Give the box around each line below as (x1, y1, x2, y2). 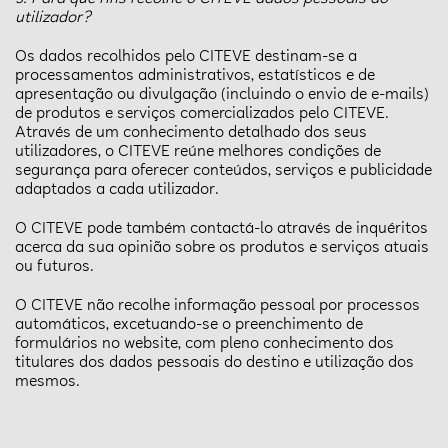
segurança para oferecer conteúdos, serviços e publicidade (15, 161, 432, 181)
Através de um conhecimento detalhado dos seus (15, 123, 367, 143)
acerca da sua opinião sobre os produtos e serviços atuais (15, 238, 429, 258)
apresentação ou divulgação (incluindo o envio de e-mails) (15, 85, 429, 105)
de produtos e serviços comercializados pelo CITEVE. (15, 104, 389, 124)
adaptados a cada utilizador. (15, 180, 219, 200)
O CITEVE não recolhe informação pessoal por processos (15, 296, 420, 316)
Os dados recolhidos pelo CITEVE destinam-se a (15, 47, 357, 67)
